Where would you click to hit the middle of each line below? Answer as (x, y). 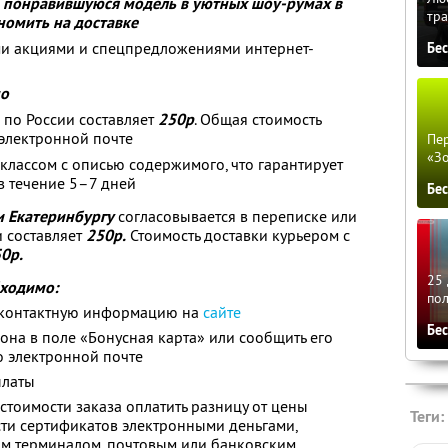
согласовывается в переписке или (235, 216)
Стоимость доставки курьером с (238, 235)
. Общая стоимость (258, 119)
